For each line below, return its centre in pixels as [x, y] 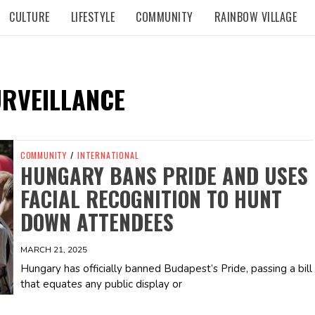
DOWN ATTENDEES [97, 222]
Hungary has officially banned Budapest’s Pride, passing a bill [166, 269]
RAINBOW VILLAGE [255, 17]
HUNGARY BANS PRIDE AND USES [164, 176]
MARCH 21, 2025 [53, 250]
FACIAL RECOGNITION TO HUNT [151, 199]
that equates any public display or [101, 284]
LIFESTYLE [92, 17]
